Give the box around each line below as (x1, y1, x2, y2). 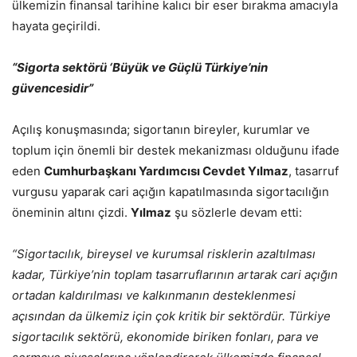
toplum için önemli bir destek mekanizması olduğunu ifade (12, 143, 339, 159)
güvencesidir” (12, 80, 93, 96)
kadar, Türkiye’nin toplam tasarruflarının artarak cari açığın (12, 267, 338, 283)
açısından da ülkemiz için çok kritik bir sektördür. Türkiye (12, 308, 331, 324)
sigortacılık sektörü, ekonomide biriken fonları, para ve (12, 329, 319, 345)
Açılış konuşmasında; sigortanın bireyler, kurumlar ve (12, 122, 310, 138)
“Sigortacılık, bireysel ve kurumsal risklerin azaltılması (12, 246, 316, 262)
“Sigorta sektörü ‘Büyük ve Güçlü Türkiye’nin (12, 60, 268, 76)
